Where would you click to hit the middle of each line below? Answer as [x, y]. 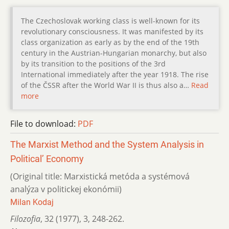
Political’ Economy [47, 159]
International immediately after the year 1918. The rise [115, 74]
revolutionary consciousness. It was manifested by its [112, 31]
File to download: [44, 123]
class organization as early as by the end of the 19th [110, 42]
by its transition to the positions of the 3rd [93, 63]
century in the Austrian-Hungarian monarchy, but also [114, 53]
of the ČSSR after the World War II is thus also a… [106, 85]
